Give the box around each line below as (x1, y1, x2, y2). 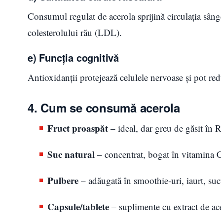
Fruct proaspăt (47, 121, 108, 135)
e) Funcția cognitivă (28, 50, 119, 65)
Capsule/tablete (47, 199, 109, 213)
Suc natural (47, 147, 95, 161)
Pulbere (47, 173, 78, 187)
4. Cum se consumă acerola (28, 99, 180, 116)
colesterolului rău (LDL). (28, 26, 122, 38)
